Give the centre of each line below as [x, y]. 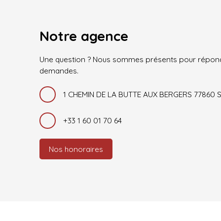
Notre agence [84, 36]
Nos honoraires [76, 149]
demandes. [59, 70]
